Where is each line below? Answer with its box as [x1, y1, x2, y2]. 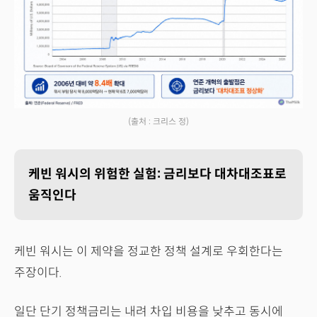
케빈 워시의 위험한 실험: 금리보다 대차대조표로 [28, 166, 287, 182]
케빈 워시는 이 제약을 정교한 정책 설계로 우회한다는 [14, 243, 283, 259]
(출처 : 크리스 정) [128, 115, 189, 127]
